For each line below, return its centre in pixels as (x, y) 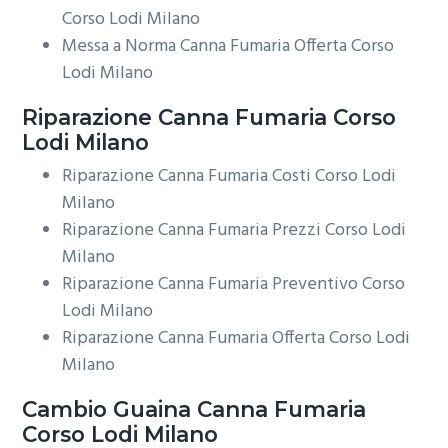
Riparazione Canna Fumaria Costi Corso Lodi (229, 177)
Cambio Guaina (107, 409)
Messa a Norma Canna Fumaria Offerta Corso (228, 46)
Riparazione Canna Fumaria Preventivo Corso (234, 285)
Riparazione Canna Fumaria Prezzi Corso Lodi (234, 231)
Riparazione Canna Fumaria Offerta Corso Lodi (236, 339)
